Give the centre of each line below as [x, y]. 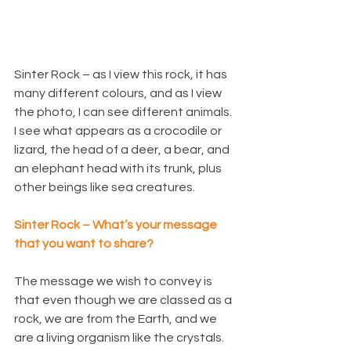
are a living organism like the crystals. [119, 338]
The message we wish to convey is [114, 282]
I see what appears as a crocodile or [119, 131]
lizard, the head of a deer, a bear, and [123, 150]
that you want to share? [84, 244]
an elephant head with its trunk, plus [119, 169]
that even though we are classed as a [124, 300]
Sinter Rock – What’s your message [117, 225]
